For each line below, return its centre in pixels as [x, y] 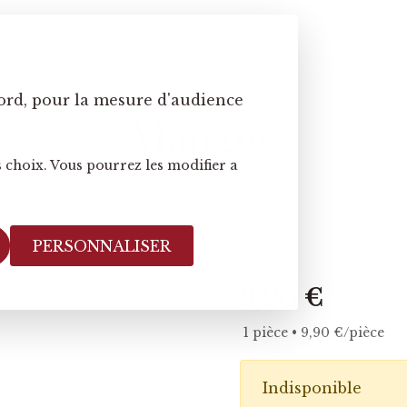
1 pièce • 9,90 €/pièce [314, 332]
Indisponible [312, 387]
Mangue [203, 138]
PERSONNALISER [102, 246]
